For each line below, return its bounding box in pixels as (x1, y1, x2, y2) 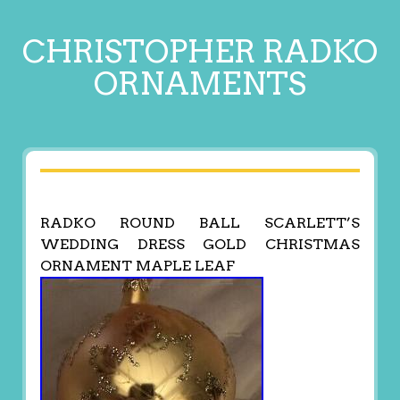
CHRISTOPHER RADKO (22, 32, 378, 71)
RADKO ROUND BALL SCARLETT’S (39, 214, 361, 232)
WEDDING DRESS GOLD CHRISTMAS (39, 236, 361, 254)
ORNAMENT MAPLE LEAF (39, 257, 235, 275)
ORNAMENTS (94, 64, 306, 103)
